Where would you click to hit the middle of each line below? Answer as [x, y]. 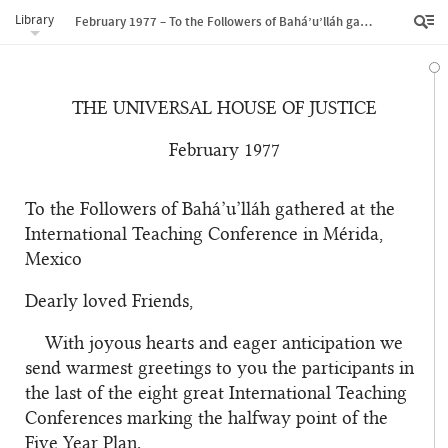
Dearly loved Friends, [109, 301]
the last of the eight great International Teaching [216, 393]
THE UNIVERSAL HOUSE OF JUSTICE [224, 108]
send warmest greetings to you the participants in [219, 368]
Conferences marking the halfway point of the [206, 418]
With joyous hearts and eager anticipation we [224, 343]
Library [34, 19]
